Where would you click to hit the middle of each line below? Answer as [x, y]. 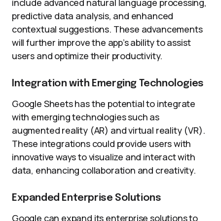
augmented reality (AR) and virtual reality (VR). [109, 130]
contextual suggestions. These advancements [107, 29]
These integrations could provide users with [102, 144]
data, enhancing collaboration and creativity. [104, 170]
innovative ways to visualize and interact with [104, 157]
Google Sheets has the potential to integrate [104, 104]
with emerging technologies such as [86, 117]
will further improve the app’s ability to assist [101, 42]
